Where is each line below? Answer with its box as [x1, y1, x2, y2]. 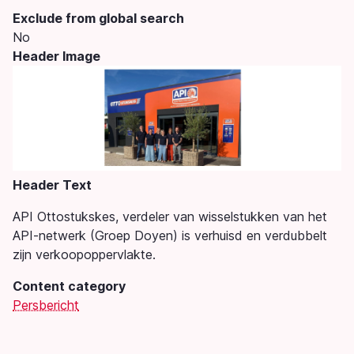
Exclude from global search [13, 10, 184, 27]
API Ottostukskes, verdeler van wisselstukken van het [13, 208, 327, 224]
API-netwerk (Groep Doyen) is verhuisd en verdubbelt [13, 227, 327, 243]
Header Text [13, 176, 92, 193]
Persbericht [13, 296, 79, 313]
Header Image [13, 48, 100, 65]
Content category [13, 277, 126, 294]
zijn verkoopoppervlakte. [13, 246, 156, 262]
